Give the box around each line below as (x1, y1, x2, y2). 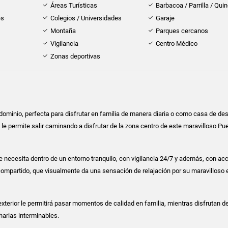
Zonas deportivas (50, 52, 100, 61)
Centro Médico (156, 40, 198, 48)
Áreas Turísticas (50, 2, 97, 10)
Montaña (50, 27, 76, 35)
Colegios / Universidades (50, 14, 122, 22)
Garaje (156, 14, 175, 22)
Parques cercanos (156, 27, 209, 35)
